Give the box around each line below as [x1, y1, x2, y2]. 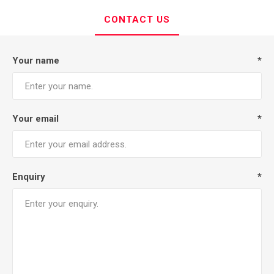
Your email [12, 113, 59, 125]
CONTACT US [104, 14, 170, 26]
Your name [12, 55, 59, 67]
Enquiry [12, 171, 45, 183]
